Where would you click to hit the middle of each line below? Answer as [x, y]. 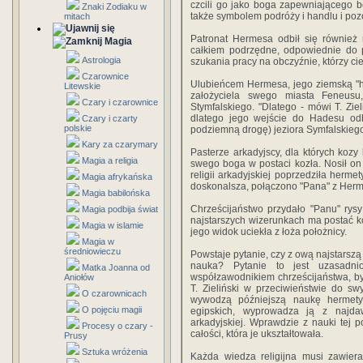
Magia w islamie [113, 225]
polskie [78, 128]
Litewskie [82, 86]
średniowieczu [92, 251]
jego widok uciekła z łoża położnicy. [269, 232]
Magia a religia [110, 160]
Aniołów [79, 277]
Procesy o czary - [117, 326]
